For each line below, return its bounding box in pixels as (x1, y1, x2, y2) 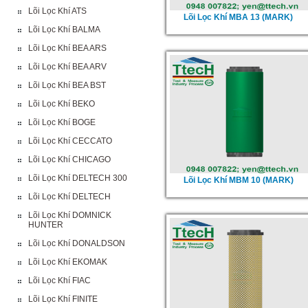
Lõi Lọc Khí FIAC (28, 276, 91, 285)
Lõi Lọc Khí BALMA (28, 25, 100, 34)
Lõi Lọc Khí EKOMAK (28, 257, 107, 267)
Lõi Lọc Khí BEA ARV (28, 62, 107, 71)
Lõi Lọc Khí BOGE (28, 118, 96, 127)
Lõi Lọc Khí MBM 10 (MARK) (184, 175, 294, 185)
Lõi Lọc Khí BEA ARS (28, 43, 107, 53)
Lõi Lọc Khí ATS (28, 6, 87, 16)
